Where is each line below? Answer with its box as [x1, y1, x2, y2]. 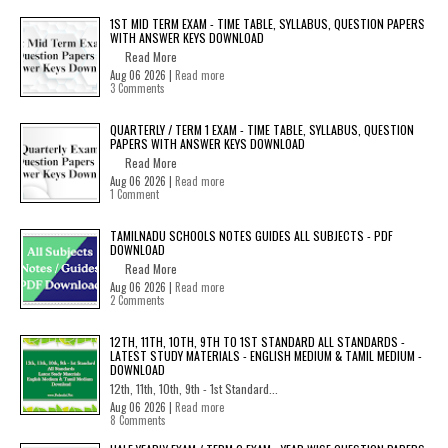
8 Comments [110, 411, 166, 428]
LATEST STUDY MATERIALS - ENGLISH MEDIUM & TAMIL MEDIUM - [110, 346, 422, 364]
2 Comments [110, 291, 165, 308]
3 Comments [110, 79, 165, 96]
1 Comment [110, 185, 159, 202]
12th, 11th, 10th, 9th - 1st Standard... [110, 379, 278, 397]
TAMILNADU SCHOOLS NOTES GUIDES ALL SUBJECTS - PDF [110, 226, 393, 244]
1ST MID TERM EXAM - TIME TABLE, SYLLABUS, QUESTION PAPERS [110, 14, 425, 32]
